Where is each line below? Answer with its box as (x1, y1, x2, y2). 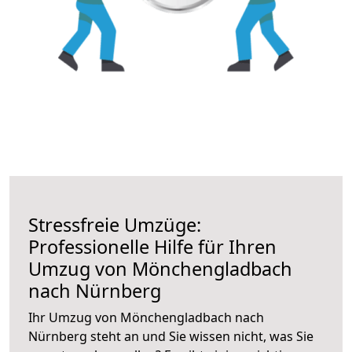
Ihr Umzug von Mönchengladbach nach (28, 308, 264, 326)
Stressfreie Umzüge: (28, 211, 201, 237)
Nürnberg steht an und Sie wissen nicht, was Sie (28, 327, 313, 345)
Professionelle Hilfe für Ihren (28, 233, 277, 259)
